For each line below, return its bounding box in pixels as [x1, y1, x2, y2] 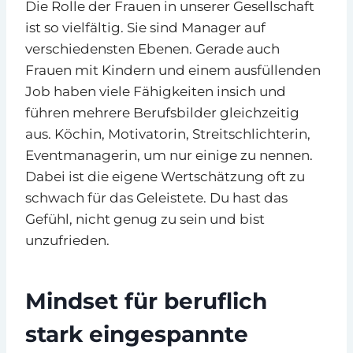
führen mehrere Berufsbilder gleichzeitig [25, 104, 299, 121]
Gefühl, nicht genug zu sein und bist [25, 210, 265, 227]
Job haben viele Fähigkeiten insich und [25, 83, 286, 99]
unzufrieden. [25, 232, 110, 248]
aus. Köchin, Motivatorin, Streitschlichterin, [25, 125, 310, 142]
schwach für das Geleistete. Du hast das [25, 189, 288, 206]
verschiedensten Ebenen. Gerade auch [25, 40, 280, 57]
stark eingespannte [25, 320, 248, 347]
